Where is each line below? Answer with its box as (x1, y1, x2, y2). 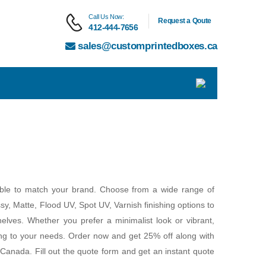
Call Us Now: (88, 12, 124, 20)
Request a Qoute (158, 16, 211, 25)
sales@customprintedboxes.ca (78, 40, 217, 52)
